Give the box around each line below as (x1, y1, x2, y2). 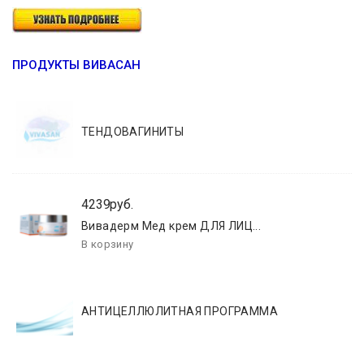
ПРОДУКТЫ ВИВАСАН (12, 58, 141, 72)
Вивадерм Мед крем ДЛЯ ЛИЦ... (81, 219, 262, 232)
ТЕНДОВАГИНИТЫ (81, 125, 184, 138)
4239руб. (81, 197, 133, 212)
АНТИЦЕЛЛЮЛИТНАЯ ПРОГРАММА (81, 305, 278, 318)
